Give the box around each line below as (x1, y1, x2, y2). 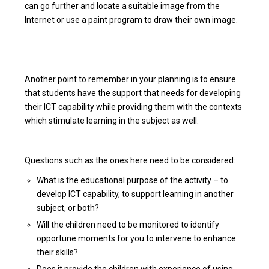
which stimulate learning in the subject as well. (25, 115, 199, 125)
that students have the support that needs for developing (25, 88, 241, 98)
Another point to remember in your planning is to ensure (25, 74, 237, 84)
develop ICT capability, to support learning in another (37, 189, 234, 199)
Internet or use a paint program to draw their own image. (25, 14, 238, 25)
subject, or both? (37, 202, 100, 213)
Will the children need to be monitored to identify (37, 219, 220, 229)
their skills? (37, 247, 79, 257)
